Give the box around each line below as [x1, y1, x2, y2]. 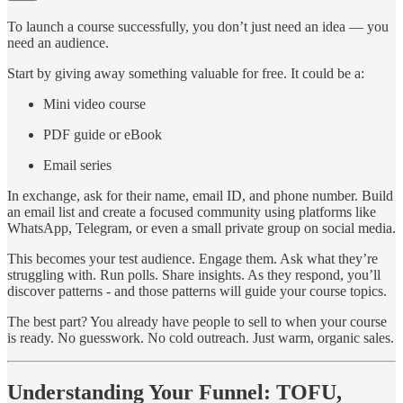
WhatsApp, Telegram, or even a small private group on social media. [7, 219, 396, 236]
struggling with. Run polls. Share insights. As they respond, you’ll [7, 266, 381, 282]
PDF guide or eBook [43, 126, 162, 142]
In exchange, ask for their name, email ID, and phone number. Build [7, 187, 393, 203]
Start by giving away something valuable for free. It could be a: [7, 65, 364, 81]
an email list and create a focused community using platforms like [7, 203, 376, 219]
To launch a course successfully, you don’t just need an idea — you [7, 18, 389, 34]
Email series [43, 157, 112, 173]
